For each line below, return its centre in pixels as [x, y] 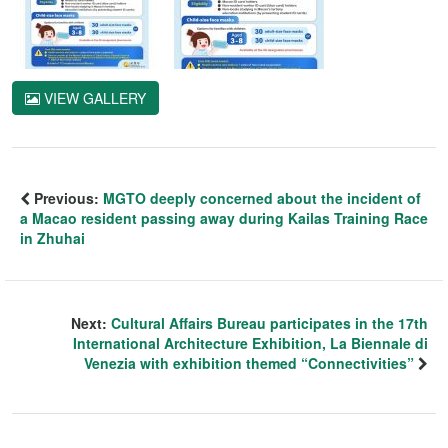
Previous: [66, 198]
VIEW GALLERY [93, 98]
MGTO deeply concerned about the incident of [262, 198]
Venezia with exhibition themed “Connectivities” [249, 363]
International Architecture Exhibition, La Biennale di [250, 343]
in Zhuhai [52, 238]
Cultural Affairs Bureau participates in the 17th [269, 323]
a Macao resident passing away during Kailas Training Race [224, 218]
